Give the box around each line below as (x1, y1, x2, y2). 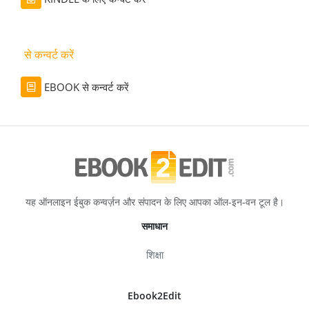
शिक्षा (146, 247, 163, 261)
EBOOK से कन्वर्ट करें (43, 80, 129, 94)
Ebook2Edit (128, 288, 181, 302)
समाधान (141, 219, 168, 232)
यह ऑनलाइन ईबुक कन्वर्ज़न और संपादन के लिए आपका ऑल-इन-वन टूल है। (25, 195, 284, 208)
